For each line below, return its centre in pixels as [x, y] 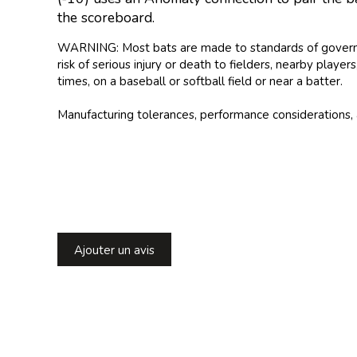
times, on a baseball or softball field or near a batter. [200, 82]
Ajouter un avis [114, 250]
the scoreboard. [106, 17]
